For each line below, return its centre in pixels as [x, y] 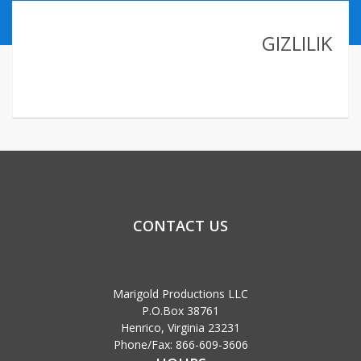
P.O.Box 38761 [180, 311]
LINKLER [180, 95]
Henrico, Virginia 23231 [180, 328]
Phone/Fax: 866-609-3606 [180, 344]
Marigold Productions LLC [180, 294]
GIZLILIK [297, 43]
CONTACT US [180, 226]
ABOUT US [187, 30]
